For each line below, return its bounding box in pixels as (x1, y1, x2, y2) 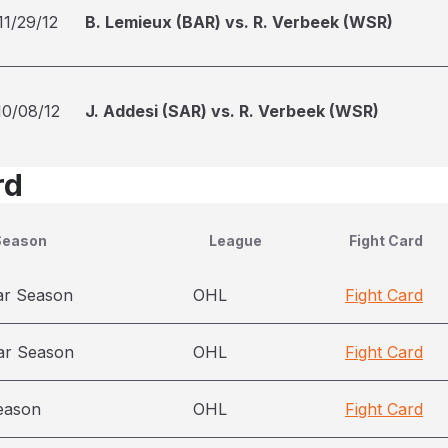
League (209, 232, 262, 249)
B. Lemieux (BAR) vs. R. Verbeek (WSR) (85, 12, 393, 32)
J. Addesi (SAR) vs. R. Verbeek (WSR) (85, 101, 379, 121)
